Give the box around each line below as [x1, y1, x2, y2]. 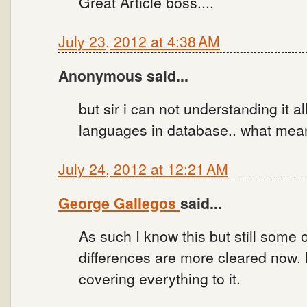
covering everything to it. [79, 267, 241, 288]
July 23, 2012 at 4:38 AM [58, 30, 220, 51]
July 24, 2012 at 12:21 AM [58, 158, 228, 179]
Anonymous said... [58, 64, 188, 86]
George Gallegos [58, 192, 180, 214]
